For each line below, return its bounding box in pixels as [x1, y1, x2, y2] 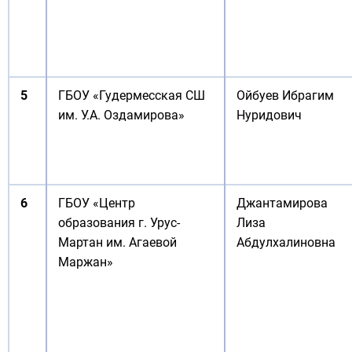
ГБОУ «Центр [58, 196, 135, 211]
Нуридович [236, 108, 302, 123]
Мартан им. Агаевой [58, 235, 177, 250]
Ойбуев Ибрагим [236, 88, 334, 103]
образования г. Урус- [58, 215, 180, 230]
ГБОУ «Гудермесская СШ [58, 88, 205, 103]
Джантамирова [236, 196, 328, 211]
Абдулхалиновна [236, 235, 335, 250]
